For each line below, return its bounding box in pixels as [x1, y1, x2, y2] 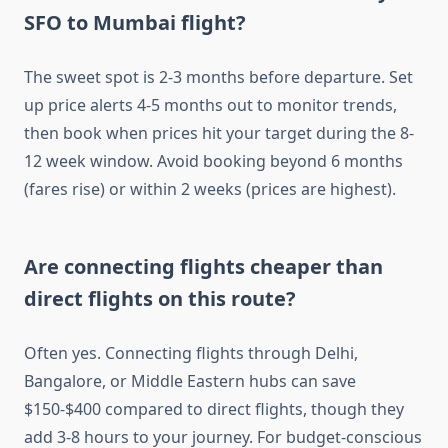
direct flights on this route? [24, 285, 296, 313]
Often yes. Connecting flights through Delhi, [24, 342, 358, 365]
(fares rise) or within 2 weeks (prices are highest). [24, 178, 396, 201]
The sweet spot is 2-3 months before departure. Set [24, 66, 413, 89]
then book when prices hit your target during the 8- [24, 122, 414, 145]
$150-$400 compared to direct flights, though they [24, 398, 404, 421]
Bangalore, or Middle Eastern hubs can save [24, 370, 356, 393]
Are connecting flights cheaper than [24, 253, 383, 281]
